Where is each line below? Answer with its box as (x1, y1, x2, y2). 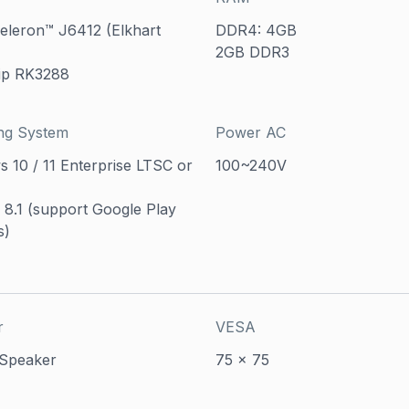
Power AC (215, 122, 286, 142)
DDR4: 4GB (215, 20, 297, 39)
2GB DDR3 (215, 42, 289, 61)
